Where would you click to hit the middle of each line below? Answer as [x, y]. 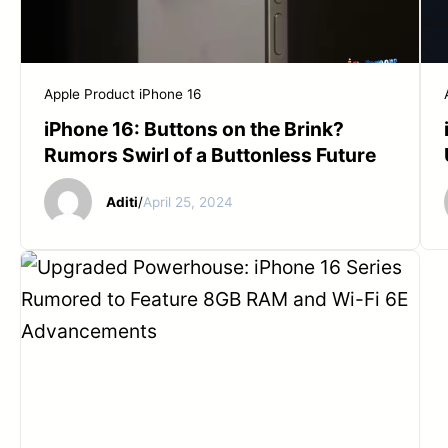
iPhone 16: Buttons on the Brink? [194, 129]
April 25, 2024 [187, 201]
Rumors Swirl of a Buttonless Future [210, 155]
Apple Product [89, 94]
